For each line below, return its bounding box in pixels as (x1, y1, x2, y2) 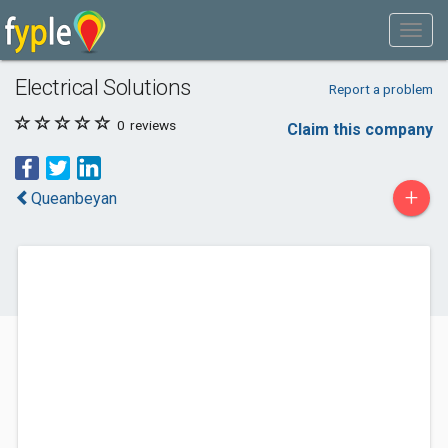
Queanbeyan (31, 189, 117, 208)
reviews (127, 117, 176, 133)
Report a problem (328, 81, 433, 97)
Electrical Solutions (15, 74, 192, 100)
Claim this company (287, 120, 433, 139)
